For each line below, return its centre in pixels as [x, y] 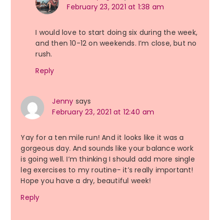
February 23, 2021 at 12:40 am [103, 112]
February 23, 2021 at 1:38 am [115, 7]
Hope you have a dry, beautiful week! [86, 181]
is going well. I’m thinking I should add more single [108, 159]
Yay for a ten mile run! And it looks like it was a [102, 138]
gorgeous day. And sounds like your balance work [107, 149]
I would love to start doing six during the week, [116, 33]
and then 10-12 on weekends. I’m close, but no [116, 43]
